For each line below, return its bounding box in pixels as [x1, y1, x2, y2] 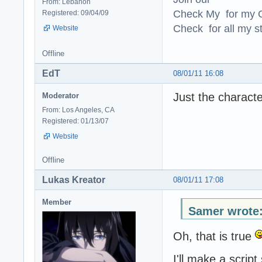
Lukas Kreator [42, 174, 105, 185]
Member [42, 197, 71, 206]
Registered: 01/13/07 [42, 117, 109, 125]
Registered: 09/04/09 [42, 9, 109, 18]
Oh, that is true [173, 230, 255, 243]
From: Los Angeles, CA [42, 106, 115, 114]
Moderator [42, 91, 79, 100]
